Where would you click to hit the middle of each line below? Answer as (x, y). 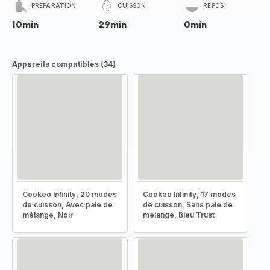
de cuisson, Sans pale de (188, 205)
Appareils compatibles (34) (64, 64)
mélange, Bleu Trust (179, 215)
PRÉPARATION (54, 5)
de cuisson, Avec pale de (67, 205)
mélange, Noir (48, 215)
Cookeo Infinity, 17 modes (189, 194)
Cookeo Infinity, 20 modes (70, 194)
